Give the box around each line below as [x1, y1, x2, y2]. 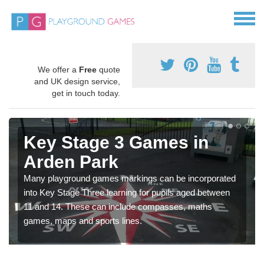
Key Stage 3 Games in [24, 133, 209, 153]
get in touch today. [52, 88, 120, 98]
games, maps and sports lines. [24, 216, 142, 226]
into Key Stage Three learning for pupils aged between [24, 187, 230, 198]
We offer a [38, 65, 79, 75]
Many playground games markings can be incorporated [24, 173, 236, 184]
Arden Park [24, 152, 118, 172]
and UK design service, [34, 77, 120, 87]
